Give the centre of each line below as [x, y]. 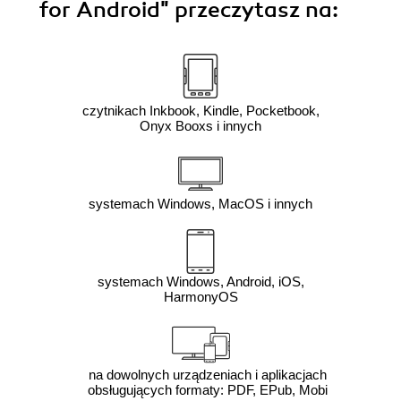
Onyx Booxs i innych [200, 125]
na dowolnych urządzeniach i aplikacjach [207, 374]
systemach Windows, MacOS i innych [200, 203]
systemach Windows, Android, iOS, [200, 281]
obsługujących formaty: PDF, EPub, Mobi [207, 389]
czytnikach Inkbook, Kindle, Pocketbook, [200, 110]
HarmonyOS [200, 296]
